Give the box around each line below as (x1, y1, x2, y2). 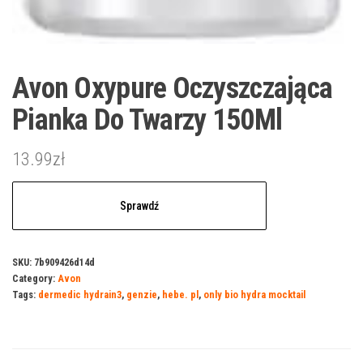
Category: (12, 272, 58, 285)
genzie (126, 288, 157, 301)
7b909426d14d (34, 256, 95, 269)
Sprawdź (119, 199, 159, 213)
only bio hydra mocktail (203, 288, 305, 301)
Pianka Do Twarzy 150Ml (12, 103, 283, 138)
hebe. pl (162, 288, 199, 301)
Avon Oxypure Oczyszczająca (12, 71, 333, 106)
